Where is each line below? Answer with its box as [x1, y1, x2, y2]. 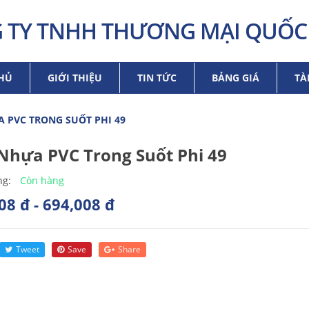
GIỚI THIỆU [48, 71, 102, 84]
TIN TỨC [137, 71, 177, 84]
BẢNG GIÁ [212, 71, 259, 84]
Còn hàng [19, 173, 64, 187]
